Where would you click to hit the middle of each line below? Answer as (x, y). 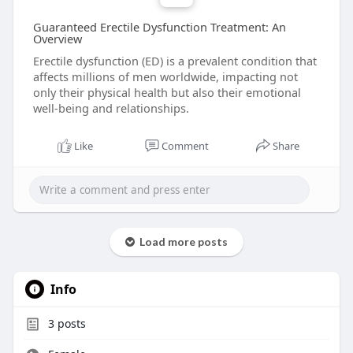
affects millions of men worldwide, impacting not (165, 77)
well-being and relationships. (111, 108)
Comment (185, 146)
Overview (57, 39)
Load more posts (181, 242)
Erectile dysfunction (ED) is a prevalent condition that (175, 61)
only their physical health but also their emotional (167, 93)
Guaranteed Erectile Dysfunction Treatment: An (159, 27)
